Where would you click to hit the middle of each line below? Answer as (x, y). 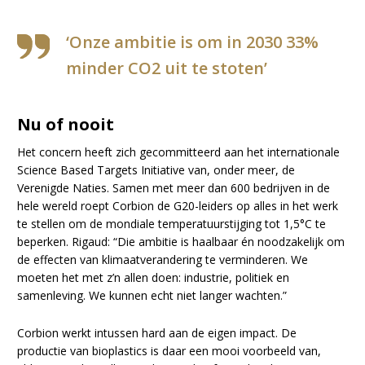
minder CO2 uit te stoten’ (167, 68)
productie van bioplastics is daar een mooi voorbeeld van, (169, 351)
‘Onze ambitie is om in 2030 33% (193, 42)
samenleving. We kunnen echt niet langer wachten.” (152, 296)
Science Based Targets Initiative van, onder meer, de (156, 170)
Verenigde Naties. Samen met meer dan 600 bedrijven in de (174, 188)
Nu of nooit (66, 125)
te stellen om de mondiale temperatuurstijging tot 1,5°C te (172, 224)
